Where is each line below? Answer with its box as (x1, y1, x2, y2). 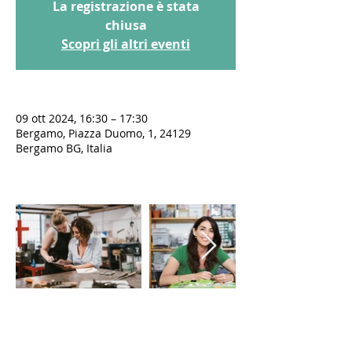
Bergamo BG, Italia (16, 141, 112, 156)
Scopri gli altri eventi (61, 35, 190, 53)
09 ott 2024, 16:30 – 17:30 (16, 111, 148, 126)
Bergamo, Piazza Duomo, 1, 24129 (16, 126, 191, 141)
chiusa (104, 16, 147, 34)
